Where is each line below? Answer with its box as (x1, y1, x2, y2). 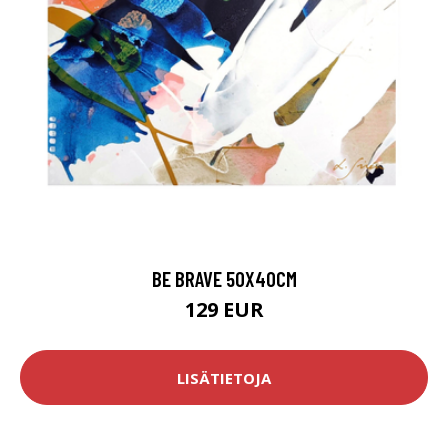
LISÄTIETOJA (177, 367, 271, 388)
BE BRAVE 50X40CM (151, 266, 297, 292)
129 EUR (184, 296, 264, 324)
